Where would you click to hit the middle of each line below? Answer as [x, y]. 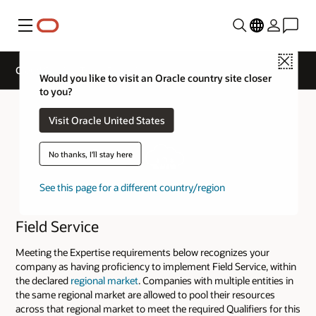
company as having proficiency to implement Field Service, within [156, 266]
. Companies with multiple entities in [216, 280]
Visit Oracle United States [107, 120]
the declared [43, 280]
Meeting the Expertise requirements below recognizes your [142, 252]
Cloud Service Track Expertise [82, 70]
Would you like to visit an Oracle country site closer [155, 78]
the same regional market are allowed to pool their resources [145, 294]
